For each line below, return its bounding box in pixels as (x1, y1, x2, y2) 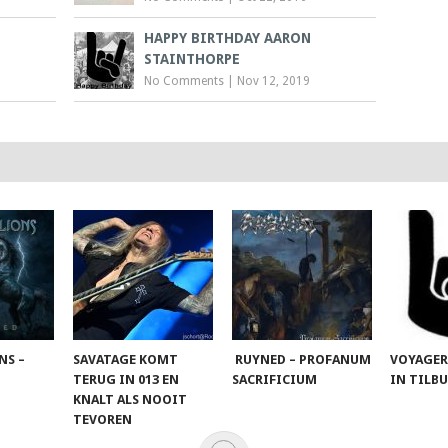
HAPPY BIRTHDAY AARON (144, 29, 312, 46)
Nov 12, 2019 (237, 73, 311, 88)
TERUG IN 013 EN (73, 371, 180, 387)
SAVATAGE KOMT (73, 351, 179, 367)
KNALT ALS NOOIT (73, 391, 188, 407)
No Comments (144, 73, 225, 88)
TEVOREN (73, 411, 133, 427)
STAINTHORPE (144, 50, 241, 67)
